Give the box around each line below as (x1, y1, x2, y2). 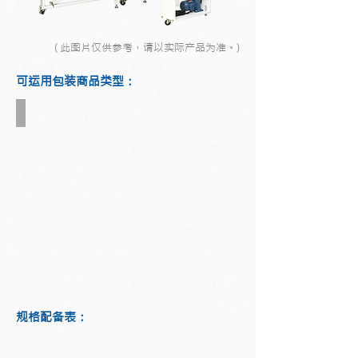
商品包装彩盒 (21, 104, 102, 121)
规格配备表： (16, 309, 88, 324)
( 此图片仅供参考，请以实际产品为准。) (54, 41, 240, 54)
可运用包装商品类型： (16, 74, 136, 89)
